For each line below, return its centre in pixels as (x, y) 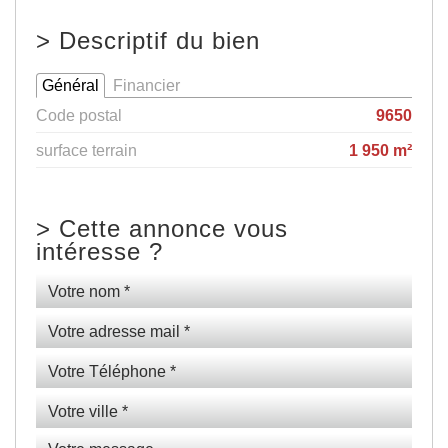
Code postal (79, 115)
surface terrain (86, 150)
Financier (146, 85)
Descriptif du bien (159, 41)
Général (70, 85)
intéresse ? (99, 252)
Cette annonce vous (173, 229)
